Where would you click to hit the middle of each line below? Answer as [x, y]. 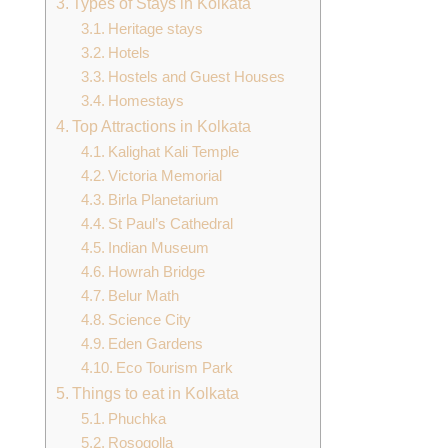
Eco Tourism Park [175, 367]
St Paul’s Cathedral [171, 223]
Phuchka [137, 418]
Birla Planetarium [164, 199]
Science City [150, 319]
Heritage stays [156, 28]
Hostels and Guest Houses [197, 76]
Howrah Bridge [157, 271]
